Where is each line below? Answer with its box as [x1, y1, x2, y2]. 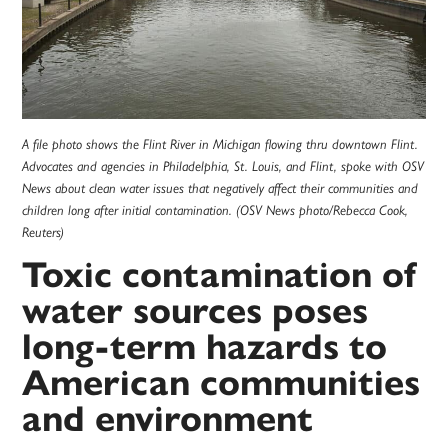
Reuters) [22, 224, 65, 241]
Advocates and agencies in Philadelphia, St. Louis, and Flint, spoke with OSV [22, 158, 425, 175]
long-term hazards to [22, 324, 388, 370]
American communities [22, 360, 421, 406]
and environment [22, 396, 314, 442]
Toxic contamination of [22, 252, 417, 298]
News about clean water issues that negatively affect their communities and [22, 180, 419, 197]
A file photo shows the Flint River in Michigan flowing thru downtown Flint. [22, 136, 419, 153]
